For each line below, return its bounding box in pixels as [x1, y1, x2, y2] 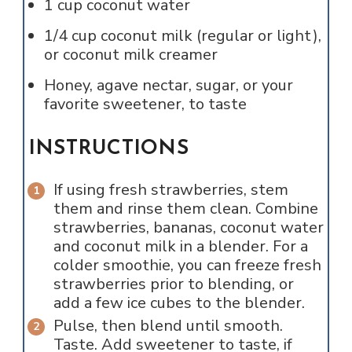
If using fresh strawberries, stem [53, 179, 288, 201]
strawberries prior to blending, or [53, 273, 294, 295]
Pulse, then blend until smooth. [53, 315, 283, 337]
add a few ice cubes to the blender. [53, 292, 305, 314]
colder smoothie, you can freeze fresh [53, 255, 321, 277]
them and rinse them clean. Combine [53, 198, 318, 220]
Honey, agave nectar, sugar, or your [43, 75, 293, 97]
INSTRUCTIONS [27, 139, 189, 159]
